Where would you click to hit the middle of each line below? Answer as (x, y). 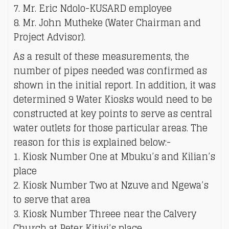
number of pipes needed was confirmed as (110, 71)
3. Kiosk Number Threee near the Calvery (105, 214)
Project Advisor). (49, 37)
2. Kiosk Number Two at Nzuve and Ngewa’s (111, 185)
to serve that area (52, 199)
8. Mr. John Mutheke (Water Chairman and (107, 22)
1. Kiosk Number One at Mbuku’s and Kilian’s (114, 156)
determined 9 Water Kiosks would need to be (113, 99)
